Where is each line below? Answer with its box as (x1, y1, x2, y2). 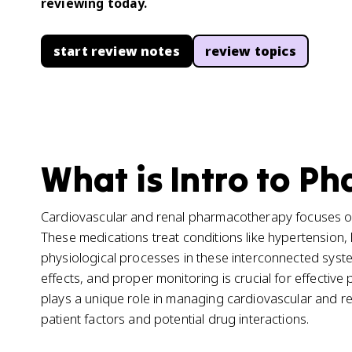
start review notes (53, 42, 180, 60)
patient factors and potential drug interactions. (41, 310, 310, 328)
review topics (204, 42, 296, 60)
